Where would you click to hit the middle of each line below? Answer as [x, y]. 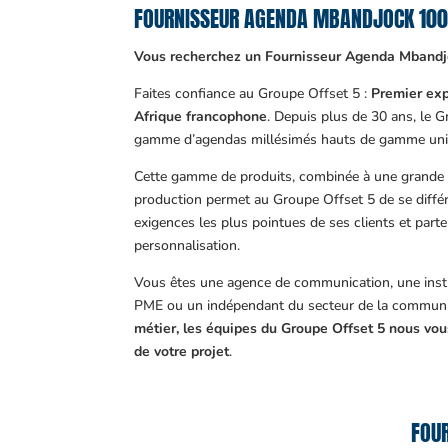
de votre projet [182, 351]
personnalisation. [187, 245]
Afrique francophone [201, 116]
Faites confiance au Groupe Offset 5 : [253, 93]
